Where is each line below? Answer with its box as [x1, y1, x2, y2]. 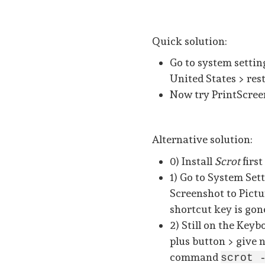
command [170, 250, 221, 263]
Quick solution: [152, 35, 228, 48]
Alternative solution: [152, 133, 253, 146]
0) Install [170, 154, 215, 167]
